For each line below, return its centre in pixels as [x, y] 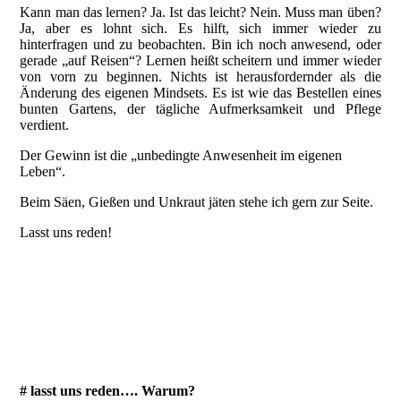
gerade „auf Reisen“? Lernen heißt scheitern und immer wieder [200, 61]
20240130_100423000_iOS [99, 311]
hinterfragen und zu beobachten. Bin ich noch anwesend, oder [200, 45]
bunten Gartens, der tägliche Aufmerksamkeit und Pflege [200, 109]
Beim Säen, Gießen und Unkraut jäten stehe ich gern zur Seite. [197, 202]
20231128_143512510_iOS [99, 279]
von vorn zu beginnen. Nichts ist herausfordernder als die [200, 77]
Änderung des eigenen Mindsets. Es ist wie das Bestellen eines [200, 93]
